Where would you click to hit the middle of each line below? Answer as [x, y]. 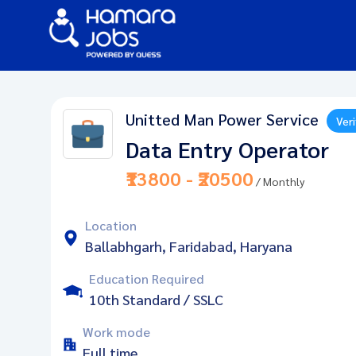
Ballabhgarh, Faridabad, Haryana [189, 246]
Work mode [116, 332]
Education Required [147, 279]
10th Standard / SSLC [156, 299]
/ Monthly [279, 181]
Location [111, 225]
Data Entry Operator [228, 149]
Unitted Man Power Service [222, 119]
